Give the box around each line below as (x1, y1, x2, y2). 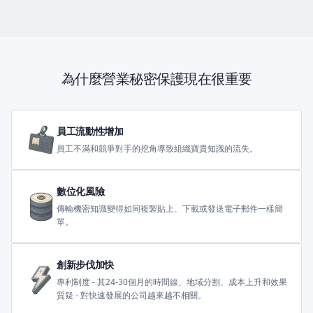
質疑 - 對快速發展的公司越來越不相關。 (57, 289, 206, 301)
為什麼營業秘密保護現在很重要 (61, 70, 252, 87)
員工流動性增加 (57, 124, 124, 138)
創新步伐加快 (57, 258, 114, 271)
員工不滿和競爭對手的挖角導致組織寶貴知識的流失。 (57, 143, 258, 154)
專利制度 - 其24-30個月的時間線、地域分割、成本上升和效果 (57, 276, 287, 288)
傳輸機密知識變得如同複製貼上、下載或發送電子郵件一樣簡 (57, 203, 283, 214)
